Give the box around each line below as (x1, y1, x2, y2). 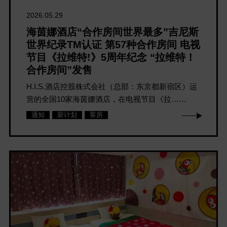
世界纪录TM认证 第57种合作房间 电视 (26, 39, 201, 50)
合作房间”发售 (26, 64, 93, 75)
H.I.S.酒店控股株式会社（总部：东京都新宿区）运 (26, 82, 198, 91)
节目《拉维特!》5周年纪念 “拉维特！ (26, 51, 196, 63)
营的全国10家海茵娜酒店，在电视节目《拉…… (26, 94, 187, 103)
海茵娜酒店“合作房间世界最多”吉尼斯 (26, 26, 199, 37)
